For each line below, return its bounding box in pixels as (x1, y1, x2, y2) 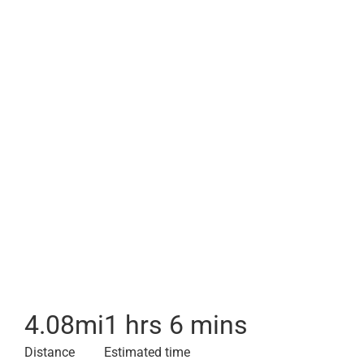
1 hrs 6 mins (104, 310, 248, 340)
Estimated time (104, 344, 190, 360)
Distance (24, 344, 75, 360)
